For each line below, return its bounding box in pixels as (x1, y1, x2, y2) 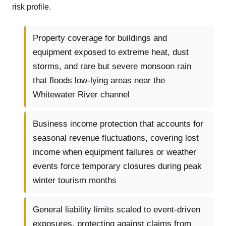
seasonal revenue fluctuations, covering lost (33, 133, 199, 143)
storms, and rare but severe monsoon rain (33, 62, 191, 72)
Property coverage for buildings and (33, 33, 167, 43)
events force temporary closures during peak (33, 161, 202, 172)
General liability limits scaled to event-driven (33, 205, 200, 215)
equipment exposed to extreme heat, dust (33, 47, 189, 58)
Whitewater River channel (33, 90, 130, 100)
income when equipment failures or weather (33, 147, 196, 157)
